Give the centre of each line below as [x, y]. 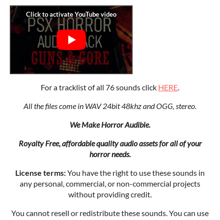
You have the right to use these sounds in [135, 173]
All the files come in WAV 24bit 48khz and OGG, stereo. [110, 106]
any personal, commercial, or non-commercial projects [110, 183]
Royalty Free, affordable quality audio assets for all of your [110, 143]
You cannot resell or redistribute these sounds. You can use [110, 213]
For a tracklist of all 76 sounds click [99, 87]
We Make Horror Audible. [110, 124]
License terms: [41, 173]
